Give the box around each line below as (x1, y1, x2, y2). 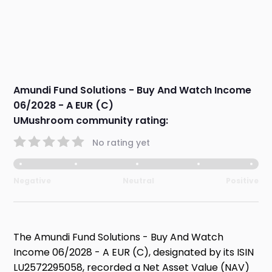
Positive (225, 175, 259, 186)
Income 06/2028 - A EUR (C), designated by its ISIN (13, 245, 254, 260)
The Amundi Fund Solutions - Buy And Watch (13, 230, 224, 245)
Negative (13, 175, 52, 186)
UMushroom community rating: (13, 114, 169, 128)
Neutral (123, 175, 154, 186)
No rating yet (92, 136, 151, 149)
